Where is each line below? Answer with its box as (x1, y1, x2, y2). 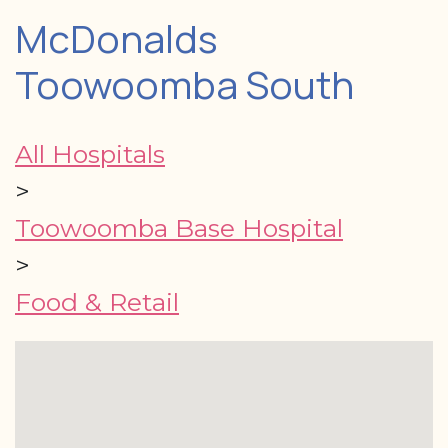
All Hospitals (15, 138, 165, 169)
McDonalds (15, 11, 218, 65)
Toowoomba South (15, 57, 354, 111)
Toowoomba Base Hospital (15, 212, 343, 243)
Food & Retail (15, 286, 179, 317)
